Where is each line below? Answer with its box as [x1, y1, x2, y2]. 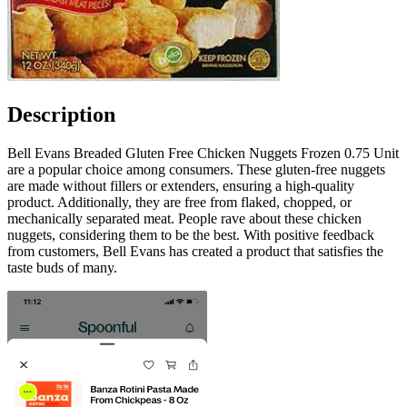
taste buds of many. [7, 259, 117, 275]
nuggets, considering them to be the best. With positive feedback [7, 226, 374, 243]
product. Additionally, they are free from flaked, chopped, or [7, 194, 352, 210]
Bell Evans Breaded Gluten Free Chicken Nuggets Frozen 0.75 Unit [7, 144, 399, 161]
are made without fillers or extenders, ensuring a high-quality [7, 177, 354, 194]
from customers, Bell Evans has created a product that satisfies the [7, 243, 383, 259]
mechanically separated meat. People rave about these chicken [7, 210, 362, 226]
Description [7, 102, 115, 126]
